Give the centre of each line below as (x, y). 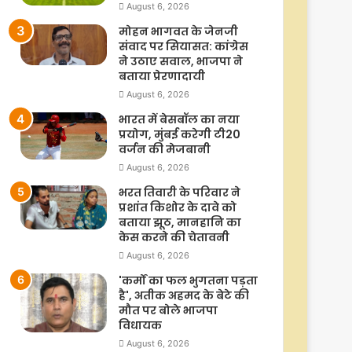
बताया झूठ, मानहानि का (180, 222)
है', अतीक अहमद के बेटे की (184, 295)
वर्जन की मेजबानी (165, 149)
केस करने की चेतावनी (174, 237)
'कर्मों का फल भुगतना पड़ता (188, 280)
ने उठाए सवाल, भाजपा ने (181, 61)
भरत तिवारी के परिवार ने (180, 192)
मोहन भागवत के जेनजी (178, 31)
